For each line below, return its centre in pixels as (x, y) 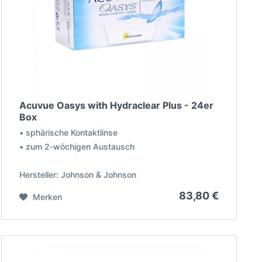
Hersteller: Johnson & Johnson (78, 175)
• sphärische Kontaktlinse (69, 133)
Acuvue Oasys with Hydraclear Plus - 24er (117, 106)
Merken (48, 197)
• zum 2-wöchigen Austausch (77, 147)
